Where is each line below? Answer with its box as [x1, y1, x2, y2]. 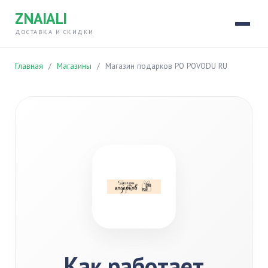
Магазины [57, 61, 92, 71]
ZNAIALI [15, 8, 67, 28]
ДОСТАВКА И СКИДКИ [15, 28, 94, 36]
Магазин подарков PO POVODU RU [105, 61, 227, 71]
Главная [15, 61, 43, 71]
